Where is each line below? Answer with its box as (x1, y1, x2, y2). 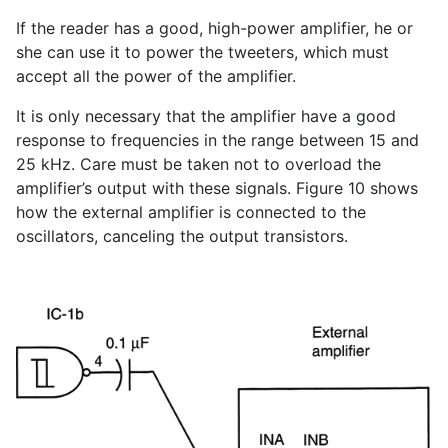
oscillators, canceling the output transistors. (16, 226, 348, 247)
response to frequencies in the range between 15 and (16, 130, 419, 151)
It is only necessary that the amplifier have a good (16, 106, 396, 127)
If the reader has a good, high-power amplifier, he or (16, 18, 413, 39)
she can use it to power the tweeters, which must (16, 42, 389, 63)
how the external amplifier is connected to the (16, 202, 366, 223)
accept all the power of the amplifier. (16, 66, 296, 87)
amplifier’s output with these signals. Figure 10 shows (16, 178, 418, 199)
